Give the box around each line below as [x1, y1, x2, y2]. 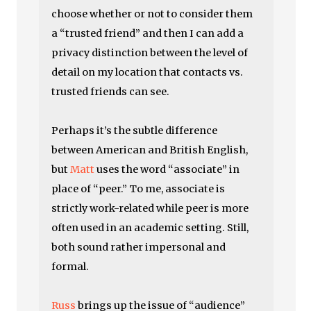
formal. [51, 260, 90, 273]
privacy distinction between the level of [51, 47, 249, 59]
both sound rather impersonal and [51, 241, 226, 253]
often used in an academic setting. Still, [51, 221, 249, 234]
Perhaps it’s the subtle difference [51, 124, 218, 137]
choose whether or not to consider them [51, 8, 253, 20]
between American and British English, [51, 144, 249, 156]
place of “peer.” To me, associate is [51, 183, 226, 195]
